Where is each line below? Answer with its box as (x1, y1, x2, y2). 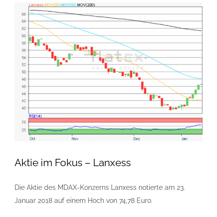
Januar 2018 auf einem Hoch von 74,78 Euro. (15, 196, 153, 204)
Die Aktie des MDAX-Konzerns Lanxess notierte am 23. (15, 183, 185, 191)
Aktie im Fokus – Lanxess (15, 156, 131, 169)
